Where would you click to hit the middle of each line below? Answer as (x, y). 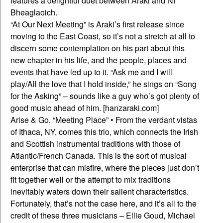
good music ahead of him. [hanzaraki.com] (85, 108)
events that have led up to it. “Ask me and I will (91, 72)
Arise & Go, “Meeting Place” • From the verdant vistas (104, 120)
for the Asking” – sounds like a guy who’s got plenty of (105, 96)
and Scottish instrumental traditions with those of (95, 144)
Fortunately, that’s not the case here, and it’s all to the (104, 204)
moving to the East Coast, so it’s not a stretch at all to (103, 36)
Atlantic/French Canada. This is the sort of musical (99, 156)
